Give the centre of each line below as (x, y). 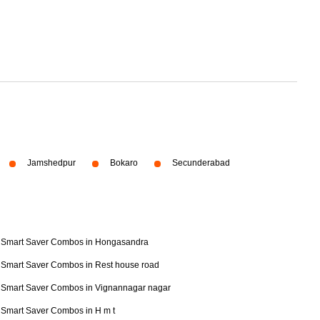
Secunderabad (201, 163)
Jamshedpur (51, 163)
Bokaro (124, 163)
